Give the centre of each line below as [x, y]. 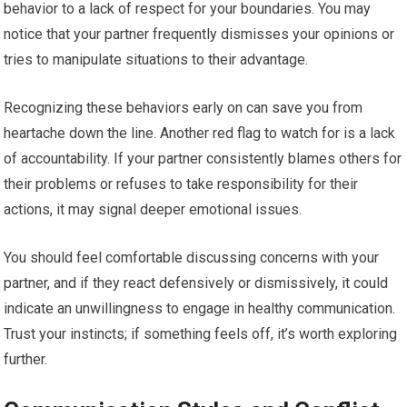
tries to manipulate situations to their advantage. [156, 59]
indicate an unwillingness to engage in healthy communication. [200, 308]
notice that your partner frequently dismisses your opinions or [199, 34]
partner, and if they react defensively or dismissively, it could [196, 283]
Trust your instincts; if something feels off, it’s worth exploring [201, 333]
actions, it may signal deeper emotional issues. [153, 209]
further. [26, 359]
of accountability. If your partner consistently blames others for [203, 158]
